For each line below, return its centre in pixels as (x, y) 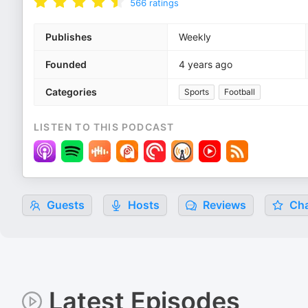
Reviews (223, 205)
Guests (64, 205)
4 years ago (206, 64)
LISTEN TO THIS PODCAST (104, 127)
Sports (197, 92)
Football (240, 92)
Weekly (195, 37)
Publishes (69, 37)
